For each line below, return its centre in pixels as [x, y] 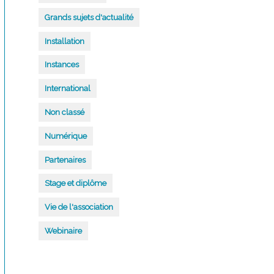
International [68, 89]
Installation [65, 41]
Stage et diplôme [76, 183]
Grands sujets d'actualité [89, 17]
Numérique [66, 136]
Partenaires [65, 160]
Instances [62, 65]
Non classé [65, 113]
